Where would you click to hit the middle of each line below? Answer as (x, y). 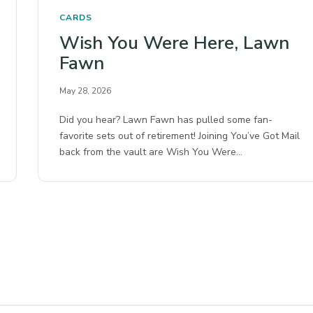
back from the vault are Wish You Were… (151, 152)
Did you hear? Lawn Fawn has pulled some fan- (166, 119)
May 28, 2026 (85, 90)
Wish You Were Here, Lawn (174, 43)
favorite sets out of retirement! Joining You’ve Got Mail (180, 136)
